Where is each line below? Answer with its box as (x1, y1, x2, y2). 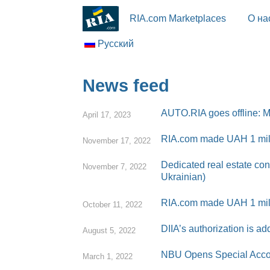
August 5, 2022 (83, 226, 136, 235)
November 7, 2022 (83, 162, 146, 171)
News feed (83, 76, 169, 95)
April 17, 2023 (83, 110, 131, 119)
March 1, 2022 (83, 252, 133, 261)
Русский (98, 39, 134, 49)
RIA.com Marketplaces (130, 13, 226, 24)
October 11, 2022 (83, 200, 142, 209)
